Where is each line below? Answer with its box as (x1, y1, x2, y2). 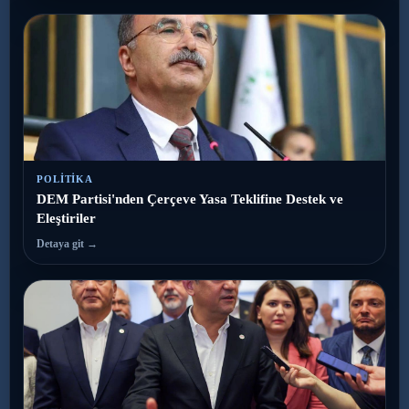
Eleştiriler (37, 210, 96, 225)
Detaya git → (37, 236, 98, 250)
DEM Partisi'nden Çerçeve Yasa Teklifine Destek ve (37, 191, 343, 206)
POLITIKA (37, 173, 94, 184)
